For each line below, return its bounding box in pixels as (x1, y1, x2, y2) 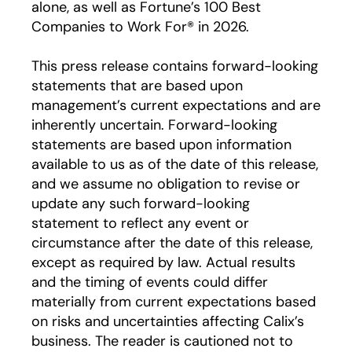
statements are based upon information (31, 135, 291, 154)
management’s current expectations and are (31, 96, 321, 115)
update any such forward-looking (31, 194, 250, 213)
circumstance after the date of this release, (31, 233, 313, 252)
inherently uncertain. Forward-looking (31, 115, 277, 134)
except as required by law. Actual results (31, 253, 295, 272)
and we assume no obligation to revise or (31, 174, 300, 193)
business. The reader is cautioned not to (31, 332, 293, 350)
